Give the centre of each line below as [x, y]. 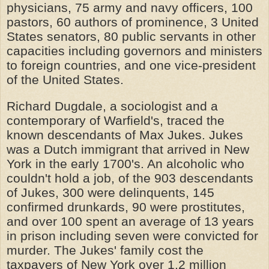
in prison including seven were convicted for [132, 236]
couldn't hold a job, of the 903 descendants [130, 178]
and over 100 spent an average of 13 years [130, 221]
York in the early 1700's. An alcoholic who [125, 164]
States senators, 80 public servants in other [131, 36]
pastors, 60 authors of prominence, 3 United [133, 22]
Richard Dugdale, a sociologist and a [112, 106]
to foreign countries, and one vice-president [131, 65]
